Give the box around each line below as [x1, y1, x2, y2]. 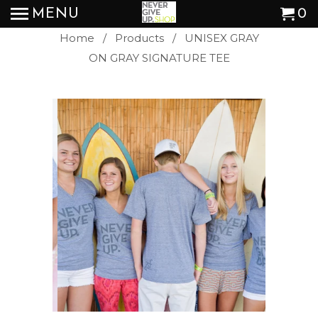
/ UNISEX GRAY [166, 31, 259, 45]
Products [114, 31, 164, 45]
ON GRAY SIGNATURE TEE [88, 51, 230, 65]
